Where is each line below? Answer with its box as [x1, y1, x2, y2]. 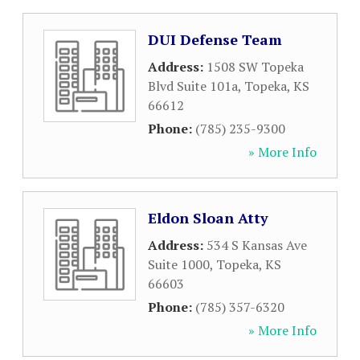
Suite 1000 [148, 256, 210, 273]
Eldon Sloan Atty [148, 208, 268, 227]
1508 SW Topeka [207, 58, 304, 76]
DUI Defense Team [148, 30, 282, 49]
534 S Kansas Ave [207, 236, 307, 254]
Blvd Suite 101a [148, 77, 238, 95]
